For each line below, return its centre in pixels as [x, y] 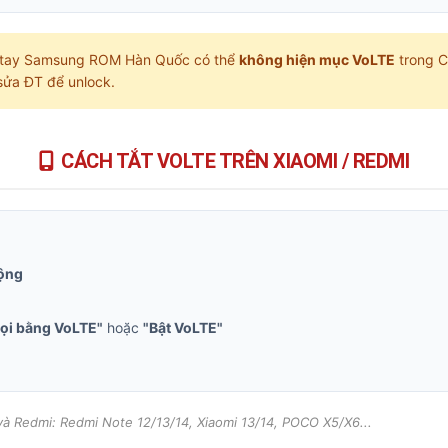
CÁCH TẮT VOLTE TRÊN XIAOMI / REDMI [235, 161]
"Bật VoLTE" [183, 327]
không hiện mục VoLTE [317, 59]
